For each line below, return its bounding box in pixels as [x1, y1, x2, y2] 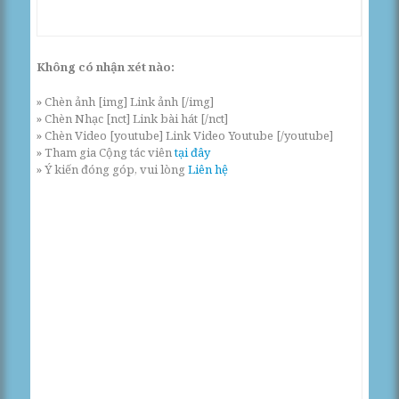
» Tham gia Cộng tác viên [37, 143, 175, 160]
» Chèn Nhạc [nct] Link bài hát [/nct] [37, 110, 229, 126]
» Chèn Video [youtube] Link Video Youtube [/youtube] [37, 126, 334, 143]
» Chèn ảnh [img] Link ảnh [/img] [37, 93, 215, 110]
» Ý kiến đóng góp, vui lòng [37, 160, 189, 177]
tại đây [175, 143, 211, 160]
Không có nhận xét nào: [37, 59, 175, 76]
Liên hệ [188, 160, 229, 177]
